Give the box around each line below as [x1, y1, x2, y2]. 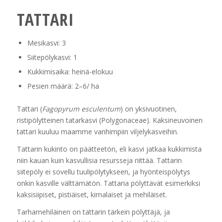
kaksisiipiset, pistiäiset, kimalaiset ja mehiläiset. [16, 190, 167, 200]
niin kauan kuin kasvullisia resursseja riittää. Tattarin [16, 156, 182, 166]
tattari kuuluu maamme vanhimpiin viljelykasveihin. [16, 127, 178, 137]
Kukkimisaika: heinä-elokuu [27, 67, 113, 77]
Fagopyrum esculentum [42, 104, 120, 114]
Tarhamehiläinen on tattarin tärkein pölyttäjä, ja [16, 207, 170, 217]
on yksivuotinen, [124, 104, 177, 114]
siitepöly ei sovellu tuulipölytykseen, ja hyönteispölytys [16, 167, 190, 177]
